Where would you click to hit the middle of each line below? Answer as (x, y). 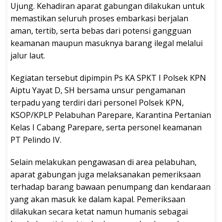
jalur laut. (28, 55)
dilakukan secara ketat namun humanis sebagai (99, 211)
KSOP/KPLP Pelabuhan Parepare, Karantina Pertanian (111, 115)
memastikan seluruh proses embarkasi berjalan (99, 18)
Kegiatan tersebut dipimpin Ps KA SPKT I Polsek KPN (108, 78)
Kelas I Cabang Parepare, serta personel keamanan (106, 127)
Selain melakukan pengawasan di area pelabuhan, (104, 162)
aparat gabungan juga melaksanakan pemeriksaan (106, 174)
